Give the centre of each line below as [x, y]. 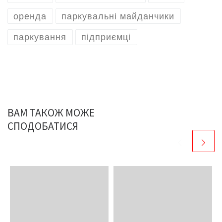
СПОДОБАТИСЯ [43, 126]
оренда [30, 16]
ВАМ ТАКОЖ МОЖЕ [51, 113]
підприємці [106, 37]
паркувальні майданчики [118, 16]
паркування [40, 37]
